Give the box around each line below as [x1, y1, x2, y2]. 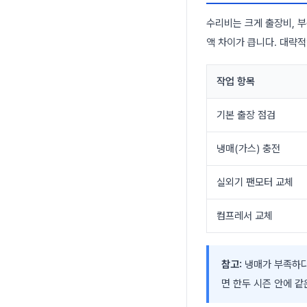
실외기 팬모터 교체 [217, 175, 293, 188]
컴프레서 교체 [217, 209, 273, 222]
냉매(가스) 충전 [217, 142, 280, 155]
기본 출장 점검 [217, 108, 275, 121]
